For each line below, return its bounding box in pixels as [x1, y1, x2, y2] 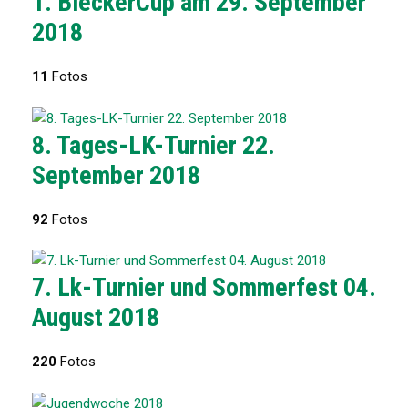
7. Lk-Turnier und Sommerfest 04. [32, 272, 376, 303]
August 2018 [32, 302, 159, 333]
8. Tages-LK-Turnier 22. [32, 129, 275, 160]
